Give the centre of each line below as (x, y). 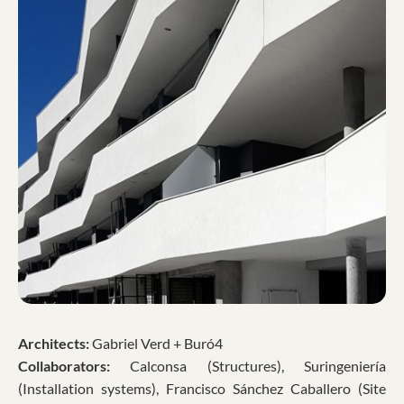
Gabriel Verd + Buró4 (157, 343)
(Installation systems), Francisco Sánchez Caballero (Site (202, 388)
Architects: (55, 343)
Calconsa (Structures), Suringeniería (258, 366)
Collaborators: (74, 366)
